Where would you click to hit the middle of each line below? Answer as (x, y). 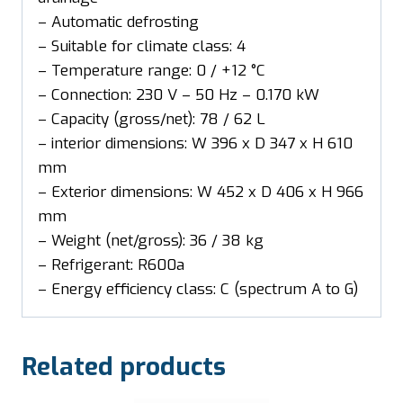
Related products (124, 367)
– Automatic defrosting (118, 22)
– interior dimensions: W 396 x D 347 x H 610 (195, 144)
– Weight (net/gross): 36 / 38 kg (151, 241)
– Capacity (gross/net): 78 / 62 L (152, 120)
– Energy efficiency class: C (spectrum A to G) (198, 290)
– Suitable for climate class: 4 (142, 47)
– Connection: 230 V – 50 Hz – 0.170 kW (179, 95)
